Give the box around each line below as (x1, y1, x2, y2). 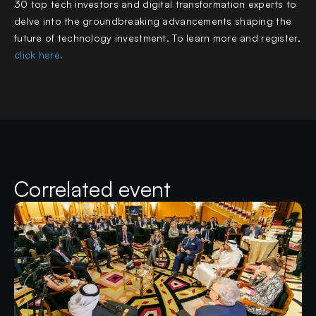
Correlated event (14, 175, 171, 202)
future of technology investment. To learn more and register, (14, 31, 300, 44)
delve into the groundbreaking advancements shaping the (14, 14, 292, 27)
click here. (14, 48, 63, 61)
